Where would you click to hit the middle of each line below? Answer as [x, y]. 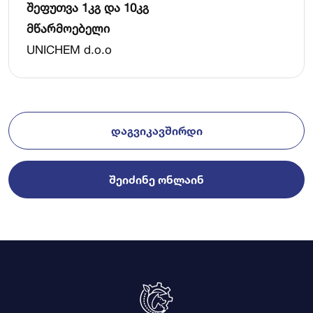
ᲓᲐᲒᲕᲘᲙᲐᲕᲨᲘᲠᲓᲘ [156, 131]
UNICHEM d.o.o [69, 49]
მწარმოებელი [68, 28]
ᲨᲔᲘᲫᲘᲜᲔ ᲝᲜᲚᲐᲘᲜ [156, 180]
